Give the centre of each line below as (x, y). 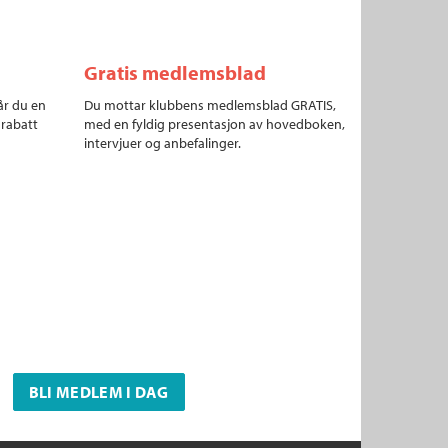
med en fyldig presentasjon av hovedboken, (214, 124)
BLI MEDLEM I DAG (98, 392)
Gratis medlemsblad (174, 72)
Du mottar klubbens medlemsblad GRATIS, (209, 105)
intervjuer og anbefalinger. (162, 143)
